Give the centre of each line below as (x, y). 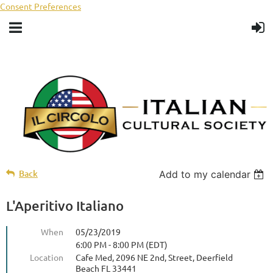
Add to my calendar (205, 174)
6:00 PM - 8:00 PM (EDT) (122, 244)
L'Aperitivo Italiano (65, 205)
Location (47, 257)
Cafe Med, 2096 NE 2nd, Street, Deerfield (154, 257)
